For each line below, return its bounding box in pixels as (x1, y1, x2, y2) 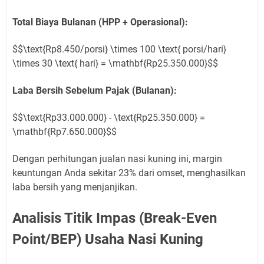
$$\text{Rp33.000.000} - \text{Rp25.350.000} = (12, 112, 205, 124)
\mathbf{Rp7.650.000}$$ (12, 126, 117, 138)
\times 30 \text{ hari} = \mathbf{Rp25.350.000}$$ (12, 58, 218, 70)
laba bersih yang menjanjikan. (12, 181, 137, 193)
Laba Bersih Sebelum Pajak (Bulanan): (12, 85, 177, 97)
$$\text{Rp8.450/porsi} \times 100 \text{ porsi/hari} (12, 44, 226, 55)
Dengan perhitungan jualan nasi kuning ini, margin (12, 153, 222, 165)
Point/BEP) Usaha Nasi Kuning (12, 231, 203, 248)
